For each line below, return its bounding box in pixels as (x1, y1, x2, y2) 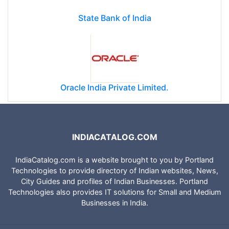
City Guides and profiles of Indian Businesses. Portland (21, 177, 208, 186)
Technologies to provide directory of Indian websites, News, (11, 166, 218, 175)
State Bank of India (78, 12, 151, 23)
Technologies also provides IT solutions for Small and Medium (8, 188, 221, 197)
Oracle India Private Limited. (60, 82, 169, 93)
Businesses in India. (81, 198, 148, 208)
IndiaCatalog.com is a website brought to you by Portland (15, 155, 214, 165)
